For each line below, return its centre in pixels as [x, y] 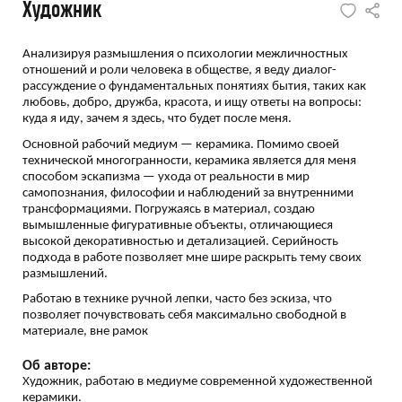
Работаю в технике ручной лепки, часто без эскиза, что [177, 299]
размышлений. [65, 274]
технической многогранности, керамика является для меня [189, 161]
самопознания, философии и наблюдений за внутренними [188, 193]
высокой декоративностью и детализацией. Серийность [180, 241]
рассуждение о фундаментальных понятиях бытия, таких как [194, 87]
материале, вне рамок [85, 332]
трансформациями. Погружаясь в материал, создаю [169, 209]
